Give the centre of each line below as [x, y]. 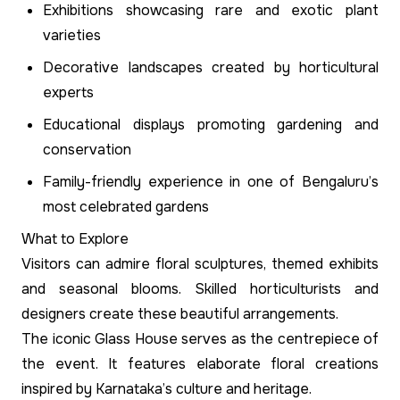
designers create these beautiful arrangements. [180, 314]
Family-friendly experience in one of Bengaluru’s [211, 182]
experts [68, 93]
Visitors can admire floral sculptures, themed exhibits [200, 264]
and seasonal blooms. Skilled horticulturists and [200, 289]
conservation [87, 150]
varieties [72, 36]
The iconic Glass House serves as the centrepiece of [200, 339]
